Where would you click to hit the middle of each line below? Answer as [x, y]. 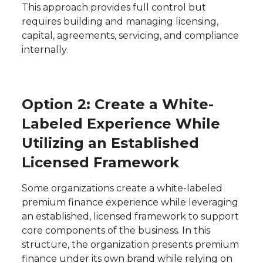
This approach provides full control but [114, 8]
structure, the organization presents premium [130, 245]
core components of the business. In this [116, 231]
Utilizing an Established [110, 143]
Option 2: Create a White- [117, 104]
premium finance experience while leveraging [130, 203]
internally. [45, 50]
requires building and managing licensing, [120, 22]
